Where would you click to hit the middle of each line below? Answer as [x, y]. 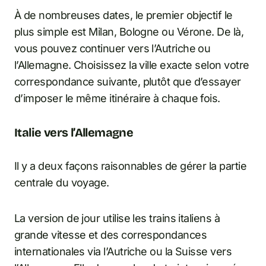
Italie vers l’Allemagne [74, 133]
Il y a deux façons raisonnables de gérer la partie [130, 166]
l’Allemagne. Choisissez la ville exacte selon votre [132, 65]
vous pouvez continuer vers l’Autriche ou [113, 49]
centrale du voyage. [62, 183]
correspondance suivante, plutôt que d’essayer [128, 82]
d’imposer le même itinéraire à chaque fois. [117, 99]
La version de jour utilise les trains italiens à [117, 218]
